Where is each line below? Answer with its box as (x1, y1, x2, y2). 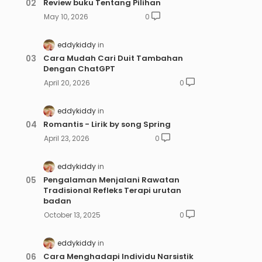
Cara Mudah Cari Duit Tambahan (43, 52, 183, 64)
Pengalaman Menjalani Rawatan (43, 174, 180, 186)
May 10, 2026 (43, 11, 88, 22)
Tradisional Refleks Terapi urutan (43, 185, 181, 196)
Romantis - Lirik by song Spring (43, 118, 171, 130)
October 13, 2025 (43, 210, 101, 220)
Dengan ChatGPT (43, 63, 115, 74)
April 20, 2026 (43, 77, 90, 88)
